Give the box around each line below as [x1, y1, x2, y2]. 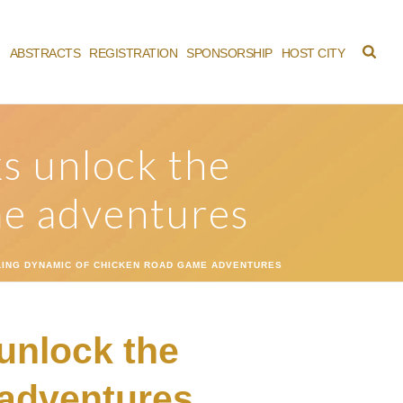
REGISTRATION [89, 45, 178, 60]
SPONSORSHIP [186, 45, 273, 60]
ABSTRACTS [9, 45, 81, 60]
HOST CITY [281, 45, 345, 60]
